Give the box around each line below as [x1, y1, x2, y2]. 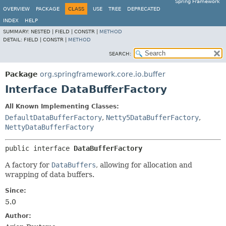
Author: [5, 212, 31, 219]
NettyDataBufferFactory [5, 123, 94, 131]
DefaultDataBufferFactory [5, 114, 102, 122]
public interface [5, 144, 74, 152]
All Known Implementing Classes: [5, 103, 119, 110]
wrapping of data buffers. [5, 171, 94, 179]
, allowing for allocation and [96, 161, 192, 169]
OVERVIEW [3, 6, 30, 12]
